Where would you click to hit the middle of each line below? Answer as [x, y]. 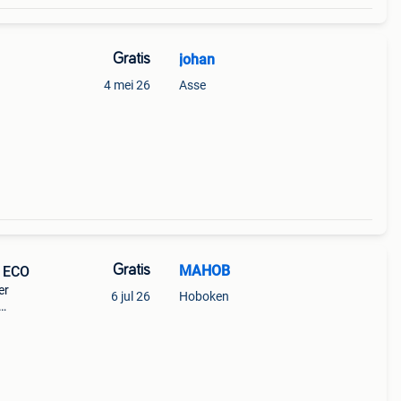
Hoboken [204, 296]
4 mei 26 [127, 85]
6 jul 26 [130, 296]
